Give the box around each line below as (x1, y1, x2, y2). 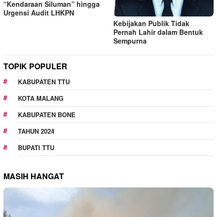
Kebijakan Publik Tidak (113, 18, 189, 28)
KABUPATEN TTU (18, 77, 70, 86)
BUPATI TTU (18, 142, 54, 152)
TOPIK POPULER (3, 60, 67, 72)
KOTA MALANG (18, 93, 63, 103)
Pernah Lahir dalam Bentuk (113, 27, 203, 37)
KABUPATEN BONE (18, 109, 76, 119)
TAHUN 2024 (18, 126, 54, 136)
